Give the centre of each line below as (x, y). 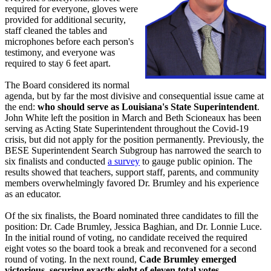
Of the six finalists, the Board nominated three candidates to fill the (132, 216)
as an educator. (33, 194)
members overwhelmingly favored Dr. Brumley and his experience (132, 183)
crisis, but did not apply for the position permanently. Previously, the (134, 139)
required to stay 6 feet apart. (58, 63)
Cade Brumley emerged (188, 259)
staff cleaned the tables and (56, 31)
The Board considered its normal (67, 85)
